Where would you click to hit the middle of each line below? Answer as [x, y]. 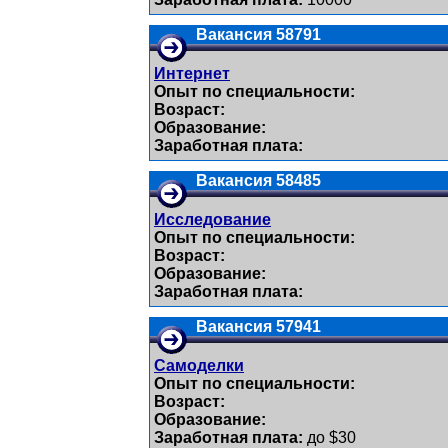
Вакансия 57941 [258, 326]
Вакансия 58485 [258, 180]
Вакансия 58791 [258, 34]
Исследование [212, 219]
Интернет [192, 73]
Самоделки [199, 365]
